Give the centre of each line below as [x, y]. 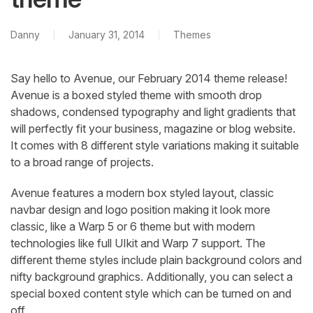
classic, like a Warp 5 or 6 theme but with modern [133, 227]
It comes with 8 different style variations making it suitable [155, 146]
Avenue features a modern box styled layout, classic [142, 193]
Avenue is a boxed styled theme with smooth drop [136, 95]
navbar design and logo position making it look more [140, 210]
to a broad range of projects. [82, 162]
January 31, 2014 [107, 35]
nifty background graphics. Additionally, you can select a [152, 277]
